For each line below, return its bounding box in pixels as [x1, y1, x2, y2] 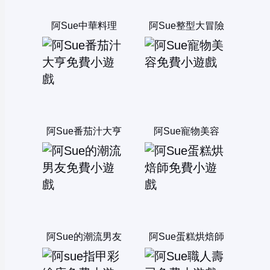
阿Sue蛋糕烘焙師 [148, 231, 224, 242]
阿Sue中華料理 [51, 20, 117, 31]
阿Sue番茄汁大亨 [46, 126, 122, 137]
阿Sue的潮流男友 [46, 231, 122, 242]
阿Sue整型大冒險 [148, 20, 224, 31]
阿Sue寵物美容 [153, 126, 219, 137]
